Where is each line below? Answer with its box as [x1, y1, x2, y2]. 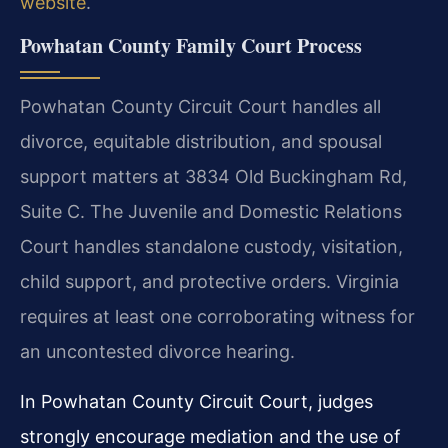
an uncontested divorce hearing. [20, 341, 295, 363]
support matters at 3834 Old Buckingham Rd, [20, 166, 407, 188]
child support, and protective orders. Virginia [20, 271, 399, 293]
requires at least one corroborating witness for [20, 306, 415, 328]
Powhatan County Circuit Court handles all [20, 96, 381, 118]
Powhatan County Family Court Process [20, 31, 362, 61]
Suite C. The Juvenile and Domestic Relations [20, 201, 402, 223]
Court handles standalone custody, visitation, [20, 236, 403, 258]
